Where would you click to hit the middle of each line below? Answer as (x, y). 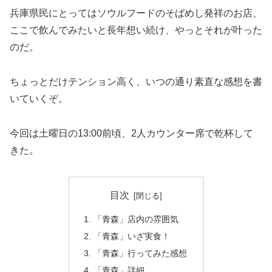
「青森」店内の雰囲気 (136, 219)
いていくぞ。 (39, 99)
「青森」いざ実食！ (131, 236)
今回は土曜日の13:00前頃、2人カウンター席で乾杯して (131, 133)
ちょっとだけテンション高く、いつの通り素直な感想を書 (136, 82)
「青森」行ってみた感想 (140, 253)
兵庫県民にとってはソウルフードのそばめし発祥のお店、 (136, 13)
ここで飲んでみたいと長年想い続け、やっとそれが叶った (136, 30)
